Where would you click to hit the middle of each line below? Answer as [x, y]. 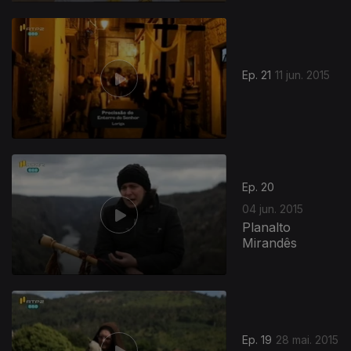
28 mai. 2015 [308, 340]
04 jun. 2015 [273, 208]
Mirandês [270, 242]
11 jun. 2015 [303, 75]
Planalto [267, 227]
